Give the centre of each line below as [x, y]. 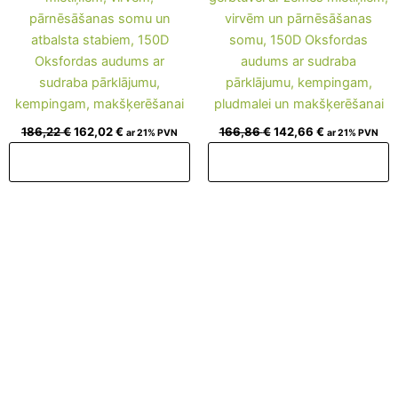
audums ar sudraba [298, 61]
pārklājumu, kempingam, [298, 82]
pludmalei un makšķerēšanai [298, 103]
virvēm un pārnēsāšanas [298, 18]
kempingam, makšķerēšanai [99, 103]
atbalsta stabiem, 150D [99, 40]
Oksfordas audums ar [99, 61]
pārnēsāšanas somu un [99, 18]
